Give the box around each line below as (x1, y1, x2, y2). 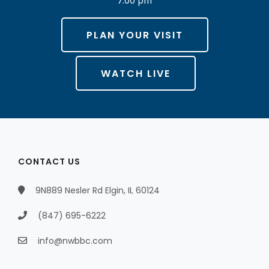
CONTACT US (18, 155, 80, 168)
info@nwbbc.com (38, 234, 112, 247)
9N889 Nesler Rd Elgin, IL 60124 (33, 184, 160, 196)
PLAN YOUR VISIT (86, 28, 183, 42)
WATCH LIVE (101, 66, 171, 80)
